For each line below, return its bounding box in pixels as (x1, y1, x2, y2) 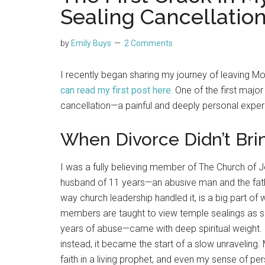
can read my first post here (60, 85, 171, 96)
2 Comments (124, 38, 173, 48)
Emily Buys (71, 38, 111, 48)
